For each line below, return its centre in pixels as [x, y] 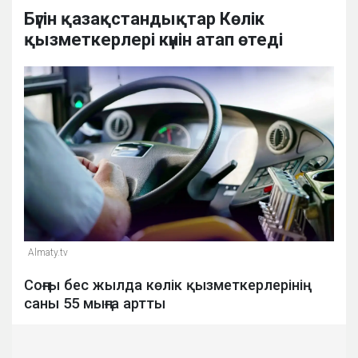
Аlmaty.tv [48, 252]
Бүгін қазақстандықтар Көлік [144, 19]
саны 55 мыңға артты [95, 303]
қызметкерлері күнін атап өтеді [153, 40]
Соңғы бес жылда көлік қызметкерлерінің [163, 284]
